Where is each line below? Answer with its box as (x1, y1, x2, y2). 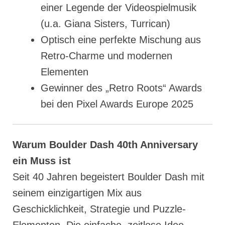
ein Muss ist (13, 155, 71, 167)
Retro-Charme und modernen (41, 50, 172, 62)
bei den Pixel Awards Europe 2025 (41, 98, 193, 110)
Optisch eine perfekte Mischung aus (41, 34, 201, 46)
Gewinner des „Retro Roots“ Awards (41, 82, 202, 94)
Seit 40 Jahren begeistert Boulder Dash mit (13, 171, 204, 183)
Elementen (41, 66, 88, 78)
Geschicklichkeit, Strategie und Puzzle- (13, 203, 186, 215)
